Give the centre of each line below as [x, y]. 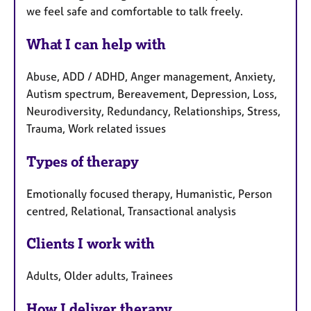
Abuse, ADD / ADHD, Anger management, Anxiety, [151, 76]
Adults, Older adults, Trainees [100, 276]
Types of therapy [83, 161]
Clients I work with [91, 244]
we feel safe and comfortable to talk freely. [135, 11]
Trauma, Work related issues [96, 128]
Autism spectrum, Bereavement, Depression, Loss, [152, 93]
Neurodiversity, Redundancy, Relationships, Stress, [153, 111]
